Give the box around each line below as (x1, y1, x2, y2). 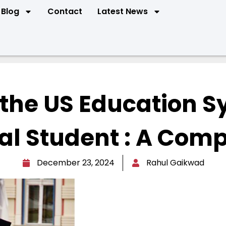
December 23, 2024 (36, 157, 115, 169)
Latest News (97, 6, 148, 17)
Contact (47, 6, 82, 17)
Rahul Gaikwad (146, 157, 204, 169)
